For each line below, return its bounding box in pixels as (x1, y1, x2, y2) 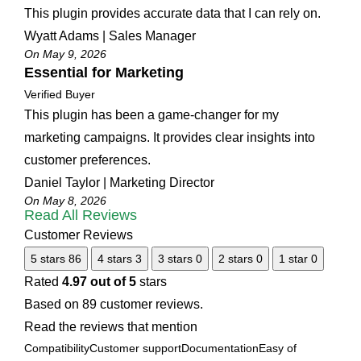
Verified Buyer (24, 88, 95, 102)
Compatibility (24, 342, 89, 355)
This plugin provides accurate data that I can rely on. (24, 6, 321, 21)
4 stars (98, 252, 132, 266)
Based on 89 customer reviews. (24, 297, 203, 312)
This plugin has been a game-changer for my (24, 108, 279, 122)
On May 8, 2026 (24, 194, 106, 208)
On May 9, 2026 (24, 48, 106, 61)
